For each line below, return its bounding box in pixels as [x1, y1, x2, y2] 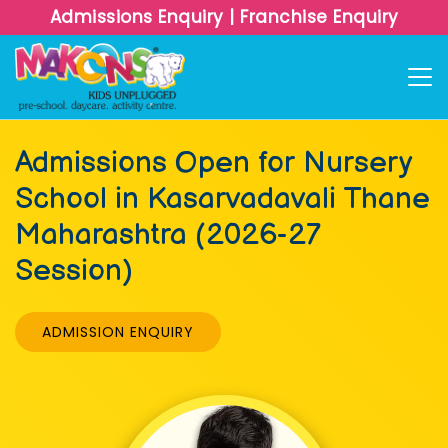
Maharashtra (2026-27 [15, 217, 319, 253]
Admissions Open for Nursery [15, 145, 411, 181]
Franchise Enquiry [234, 5, 399, 29]
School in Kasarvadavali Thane [15, 181, 430, 217]
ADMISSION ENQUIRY [42, 322, 194, 342]
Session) [15, 253, 133, 289]
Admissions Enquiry [49, 5, 229, 29]
